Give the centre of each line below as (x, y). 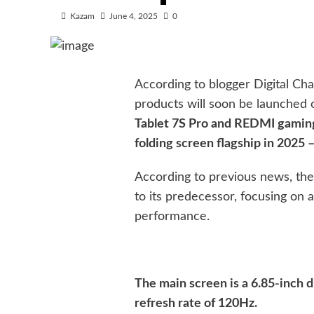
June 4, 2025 (134, 16)
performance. (172, 216)
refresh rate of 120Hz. (196, 303)
